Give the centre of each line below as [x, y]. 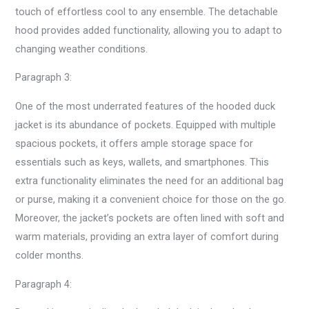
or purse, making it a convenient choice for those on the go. [151, 199]
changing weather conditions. [82, 49]
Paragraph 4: [44, 284]
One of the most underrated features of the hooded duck [146, 106]
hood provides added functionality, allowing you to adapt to [149, 30]
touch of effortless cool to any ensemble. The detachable [147, 11]
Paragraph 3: [44, 78]
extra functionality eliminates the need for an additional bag [150, 180]
